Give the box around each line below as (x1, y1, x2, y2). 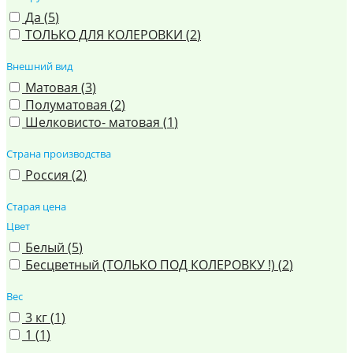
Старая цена (6, 199, 66, 214)
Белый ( (25, 239, 72, 256)
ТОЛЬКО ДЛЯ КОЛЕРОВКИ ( (25, 26, 190, 43)
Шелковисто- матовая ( (25, 113, 167, 131)
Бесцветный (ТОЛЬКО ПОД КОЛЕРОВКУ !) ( (25, 256, 282, 273)
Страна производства (6, 147, 111, 161)
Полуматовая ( (25, 96, 114, 113)
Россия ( (25, 166, 76, 184)
